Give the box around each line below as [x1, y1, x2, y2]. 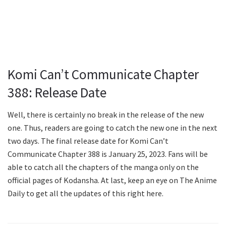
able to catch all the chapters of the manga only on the [8, 162, 199, 173]
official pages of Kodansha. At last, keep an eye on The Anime [8, 175, 217, 186]
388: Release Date [8, 83, 106, 101]
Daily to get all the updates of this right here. [8, 188, 163, 199]
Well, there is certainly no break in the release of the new [8, 109, 204, 120]
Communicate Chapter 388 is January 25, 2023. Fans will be [8, 149, 208, 159]
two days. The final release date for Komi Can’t [8, 136, 168, 146]
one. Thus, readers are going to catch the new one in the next [8, 123, 217, 133]
